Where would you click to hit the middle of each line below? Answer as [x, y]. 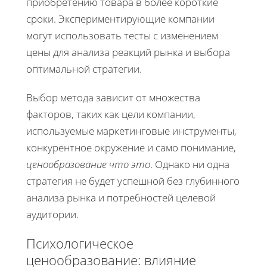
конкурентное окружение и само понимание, [131, 147]
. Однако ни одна [190, 164]
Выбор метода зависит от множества [113, 97]
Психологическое [80, 243]
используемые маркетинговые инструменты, [131, 131]
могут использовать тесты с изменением [122, 35]
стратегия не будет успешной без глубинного [133, 181]
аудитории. [52, 214]
